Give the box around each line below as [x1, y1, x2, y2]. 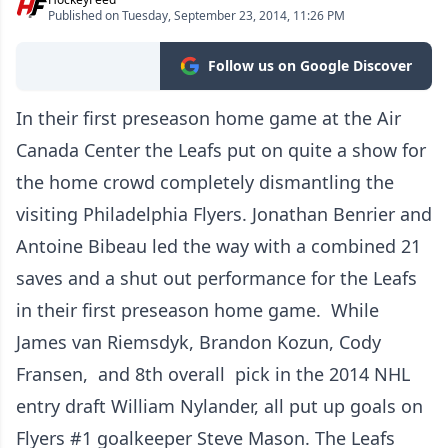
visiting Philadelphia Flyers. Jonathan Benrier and [16, 202, 432, 227]
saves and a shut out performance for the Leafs [16, 266, 417, 291]
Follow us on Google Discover [208, 56, 412, 76]
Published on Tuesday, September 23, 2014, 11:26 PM [48, 7, 345, 25]
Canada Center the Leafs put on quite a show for [16, 138, 426, 163]
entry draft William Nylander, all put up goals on [16, 394, 423, 419]
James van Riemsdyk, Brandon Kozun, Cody [16, 330, 381, 355]
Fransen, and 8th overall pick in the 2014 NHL [16, 362, 410, 387]
